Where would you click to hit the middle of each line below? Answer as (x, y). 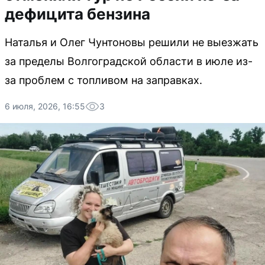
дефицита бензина (77, 14)
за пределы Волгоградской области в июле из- (129, 61)
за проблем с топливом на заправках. (104, 80)
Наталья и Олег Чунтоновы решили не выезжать (132, 42)
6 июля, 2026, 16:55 (45, 106)
